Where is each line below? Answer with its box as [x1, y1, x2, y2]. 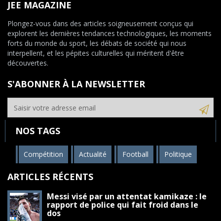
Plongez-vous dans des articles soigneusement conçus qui [7, 19, 193, 29]
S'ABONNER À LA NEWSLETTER [7, 78, 145, 90]
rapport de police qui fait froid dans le [47, 199, 198, 211]
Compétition [24, 149, 63, 159]
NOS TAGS [15, 125, 60, 137]
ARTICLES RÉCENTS [7, 171, 93, 183]
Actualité [79, 149, 107, 159]
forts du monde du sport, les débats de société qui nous [7, 38, 186, 48]
